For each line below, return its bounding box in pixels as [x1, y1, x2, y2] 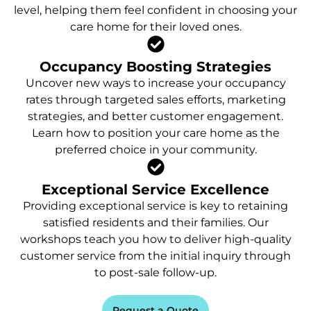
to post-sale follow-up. [94, 265, 217, 279]
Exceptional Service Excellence [42, 180, 269, 198]
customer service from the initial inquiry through [20, 249, 291, 262]
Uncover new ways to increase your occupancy [25, 76, 286, 90]
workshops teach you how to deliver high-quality [19, 232, 292, 246]
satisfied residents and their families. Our [42, 215, 269, 229]
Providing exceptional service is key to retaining [23, 199, 288, 212]
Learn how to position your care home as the [31, 126, 280, 140]
